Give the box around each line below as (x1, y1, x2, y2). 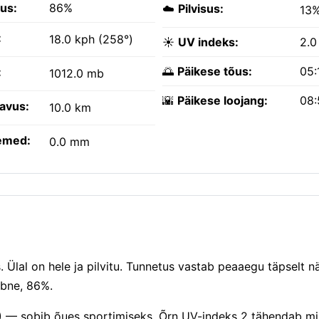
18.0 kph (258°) (49, 32, 133, 47)
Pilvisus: (178, 1, 224, 16)
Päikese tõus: (177, 64, 252, 79)
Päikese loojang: (177, 93, 268, 108)
